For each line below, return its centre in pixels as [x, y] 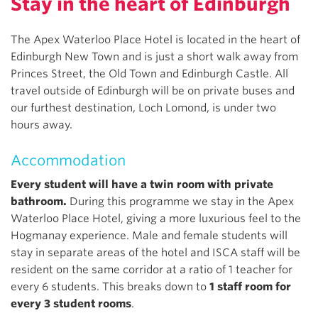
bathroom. [40, 201]
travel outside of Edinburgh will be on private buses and [153, 91]
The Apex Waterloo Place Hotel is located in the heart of [155, 39]
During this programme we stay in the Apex [182, 201]
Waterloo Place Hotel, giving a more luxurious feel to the [156, 218]
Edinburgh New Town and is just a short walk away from [154, 56]
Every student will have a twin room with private [142, 184]
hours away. [42, 125]
